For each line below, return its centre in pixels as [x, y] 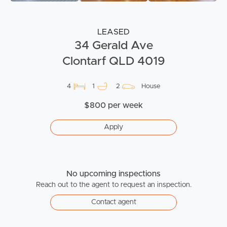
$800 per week [113, 106]
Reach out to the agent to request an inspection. [113, 185]
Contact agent [113, 202]
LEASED [113, 32]
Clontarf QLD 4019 [113, 62]
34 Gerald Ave [113, 46]
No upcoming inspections [113, 174]
